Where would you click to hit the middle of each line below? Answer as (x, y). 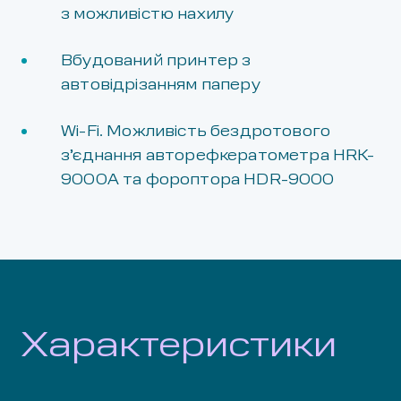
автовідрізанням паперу (161, 85)
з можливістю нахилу (148, 15)
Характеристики (179, 346)
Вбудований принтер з (156, 61)
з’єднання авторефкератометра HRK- (218, 156)
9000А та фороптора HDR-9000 (198, 180)
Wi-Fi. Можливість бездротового (196, 132)
